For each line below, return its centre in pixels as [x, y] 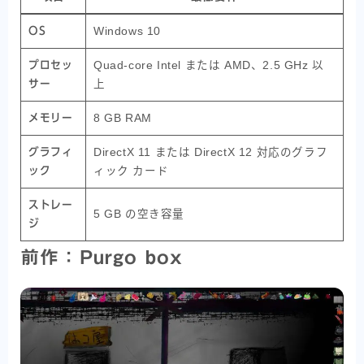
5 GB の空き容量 [139, 214]
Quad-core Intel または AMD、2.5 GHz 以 [209, 66]
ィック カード [131, 171]
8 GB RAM [123, 119]
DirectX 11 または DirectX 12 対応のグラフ [211, 153]
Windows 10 [127, 32]
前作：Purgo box [102, 258]
